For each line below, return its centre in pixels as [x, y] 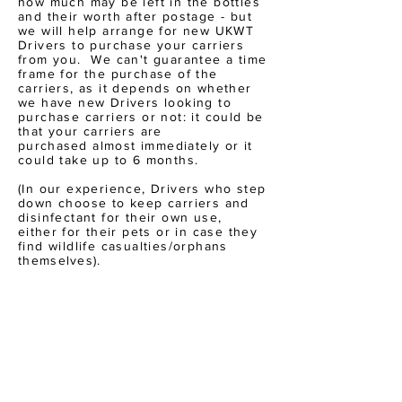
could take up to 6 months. [109, 160]
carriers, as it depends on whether [135, 88]
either [38, 232]
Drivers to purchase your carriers [131, 45]
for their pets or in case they [157, 232]
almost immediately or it [170, 145]
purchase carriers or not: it [112, 117]
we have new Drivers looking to [125, 102]
